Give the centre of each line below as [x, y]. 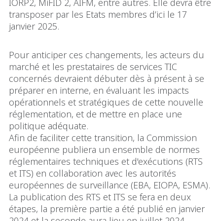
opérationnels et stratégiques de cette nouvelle [106, 102]
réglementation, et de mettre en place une [95, 114]
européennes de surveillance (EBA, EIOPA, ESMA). [110, 185]
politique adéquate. [49, 126]
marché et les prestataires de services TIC [93, 66]
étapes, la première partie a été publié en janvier [107, 208]
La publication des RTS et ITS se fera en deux [100, 197]
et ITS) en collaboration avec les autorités [92, 173]
